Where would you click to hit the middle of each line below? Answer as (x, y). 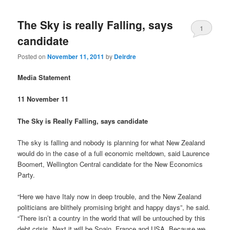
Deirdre (125, 57)
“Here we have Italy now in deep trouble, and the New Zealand (110, 196)
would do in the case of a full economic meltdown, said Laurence (114, 153)
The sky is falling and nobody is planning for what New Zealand (111, 142)
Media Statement (44, 78)
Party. (26, 175)
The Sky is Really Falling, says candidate (83, 121)
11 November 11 (43, 99)
